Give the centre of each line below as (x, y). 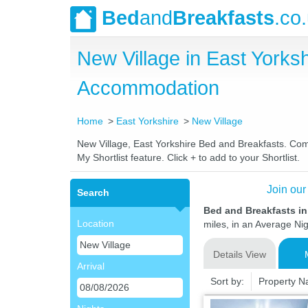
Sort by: (227, 281)
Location (96, 223)
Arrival (91, 266)
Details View (239, 254)
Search (93, 192)
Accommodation (148, 88)
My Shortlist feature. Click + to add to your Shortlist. (188, 157)
